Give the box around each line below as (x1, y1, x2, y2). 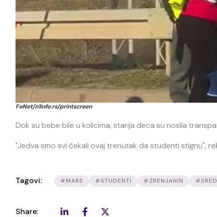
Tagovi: (15, 175, 42, 186)
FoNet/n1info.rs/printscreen (15, 103, 92, 111)
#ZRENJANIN (143, 177, 184, 185)
